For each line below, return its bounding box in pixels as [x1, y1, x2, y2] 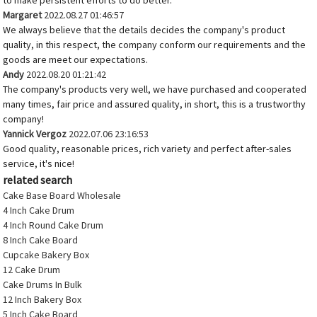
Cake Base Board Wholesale [3, 189, 122, 202]
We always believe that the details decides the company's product [3, 23, 286, 37]
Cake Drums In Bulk [3, 278, 83, 292]
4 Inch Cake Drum [3, 204, 75, 217]
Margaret [3, 8, 42, 22]
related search [3, 173, 73, 188]
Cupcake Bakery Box [3, 248, 90, 262]
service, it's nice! [3, 157, 75, 171]
